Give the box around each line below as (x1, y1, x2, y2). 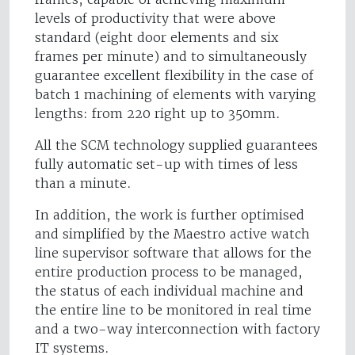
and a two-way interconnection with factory (35, 321, 320, 338)
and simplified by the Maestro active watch (35, 226, 310, 242)
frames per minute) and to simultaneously (35, 48, 307, 65)
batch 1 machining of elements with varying (35, 86, 316, 103)
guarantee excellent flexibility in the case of (35, 67, 314, 84)
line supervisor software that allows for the (35, 245, 311, 261)
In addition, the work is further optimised (35, 207, 304, 223)
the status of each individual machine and (35, 283, 303, 300)
